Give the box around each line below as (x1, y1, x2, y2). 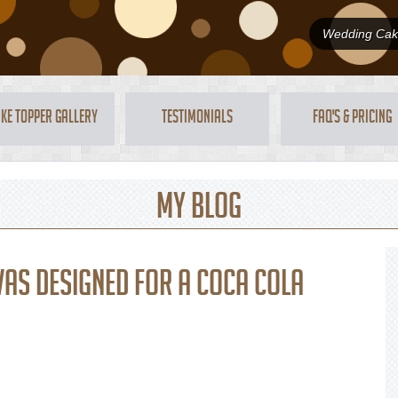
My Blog (156, 189, 242, 232)
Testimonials (162, 108, 234, 130)
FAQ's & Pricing (313, 108, 393, 130)
